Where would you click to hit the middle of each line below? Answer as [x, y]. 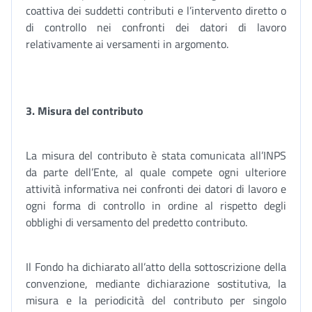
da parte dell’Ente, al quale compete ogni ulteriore [156, 172]
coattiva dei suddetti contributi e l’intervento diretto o [156, 10]
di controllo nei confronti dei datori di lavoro [156, 27]
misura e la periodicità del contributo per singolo [156, 300]
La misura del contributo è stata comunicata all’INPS [156, 155]
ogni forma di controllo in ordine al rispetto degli [156, 205]
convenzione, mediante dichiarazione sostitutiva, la [156, 283]
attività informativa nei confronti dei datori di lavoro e [156, 189]
